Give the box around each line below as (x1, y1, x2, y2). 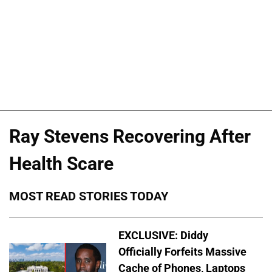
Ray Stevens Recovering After (9, 125, 251, 147)
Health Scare (9, 152, 114, 174)
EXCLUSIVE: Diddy (118, 229, 208, 242)
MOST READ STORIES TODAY (9, 189, 168, 204)
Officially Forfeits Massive (118, 245, 246, 259)
